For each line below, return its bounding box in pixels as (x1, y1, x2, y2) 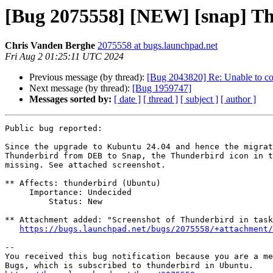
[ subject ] (180, 94, 218, 105)
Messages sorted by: (29, 94, 112, 105)
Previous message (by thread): (29, 72, 147, 83)
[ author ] (221, 94, 256, 105)
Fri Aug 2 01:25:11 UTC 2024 (5, 51, 124, 62)
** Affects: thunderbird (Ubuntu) (5, 179, 161, 188)
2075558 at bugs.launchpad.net (97, 40, 218, 51)
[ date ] (114, 94, 141, 105)
